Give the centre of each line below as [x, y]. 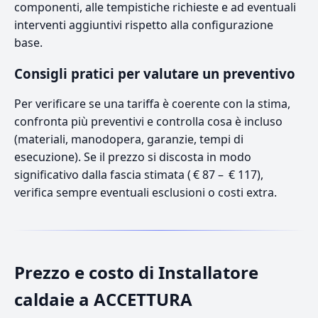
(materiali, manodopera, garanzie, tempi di [129, 139]
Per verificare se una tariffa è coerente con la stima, [152, 103]
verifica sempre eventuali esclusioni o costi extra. [146, 192]
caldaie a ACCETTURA [103, 299]
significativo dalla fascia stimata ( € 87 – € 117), [139, 174]
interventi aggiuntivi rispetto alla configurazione [144, 24]
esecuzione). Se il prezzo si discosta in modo [133, 157]
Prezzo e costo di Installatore [136, 272]
